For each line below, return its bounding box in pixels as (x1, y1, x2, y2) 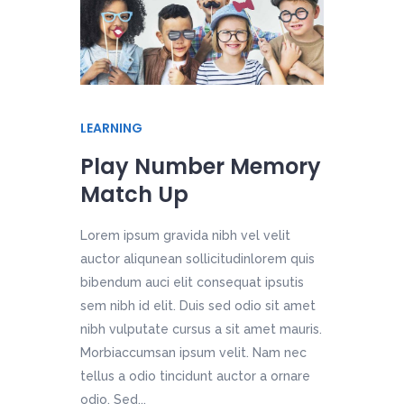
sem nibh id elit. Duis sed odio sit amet (80, 298, 316, 313)
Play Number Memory (80, 151, 321, 181)
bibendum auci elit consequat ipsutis (80, 274, 304, 289)
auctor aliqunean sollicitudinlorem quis (80, 251, 315, 266)
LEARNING (80, 118, 142, 137)
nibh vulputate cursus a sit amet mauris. (80, 321, 322, 336)
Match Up (80, 179, 188, 209)
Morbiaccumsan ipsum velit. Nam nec (80, 344, 307, 360)
